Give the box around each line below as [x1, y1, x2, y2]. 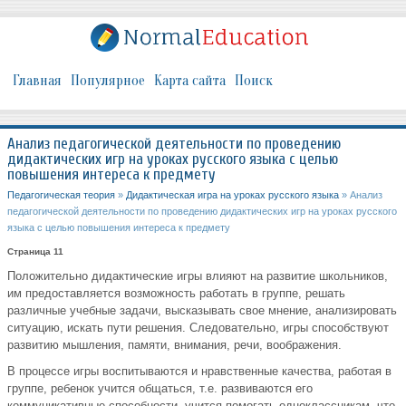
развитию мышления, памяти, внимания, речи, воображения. [7, 338, 342, 353]
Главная [13, 72, 62, 90]
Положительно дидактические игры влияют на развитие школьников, [7, 269, 388, 284]
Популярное [71, 72, 145, 90]
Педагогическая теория [7, 189, 115, 201]
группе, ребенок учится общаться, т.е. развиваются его [7, 382, 313, 396]
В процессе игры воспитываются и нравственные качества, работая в [7, 364, 391, 379]
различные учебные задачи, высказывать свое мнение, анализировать [7, 304, 397, 318]
